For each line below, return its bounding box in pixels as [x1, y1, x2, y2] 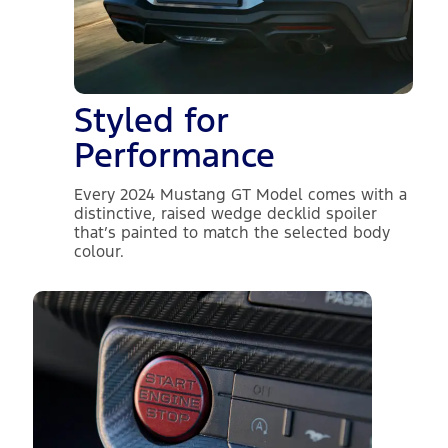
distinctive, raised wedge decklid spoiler [74, 202, 378, 224]
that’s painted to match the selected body [74, 221, 391, 243]
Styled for [74, 99, 229, 143]
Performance [74, 134, 276, 178]
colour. [74, 240, 125, 262]
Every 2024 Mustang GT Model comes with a [74, 183, 408, 205]
